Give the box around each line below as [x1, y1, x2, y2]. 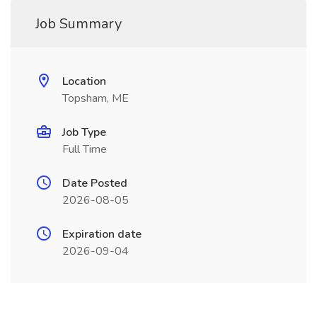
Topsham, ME [62, 91, 129, 106]
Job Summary [35, 14, 122, 33]
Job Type [62, 125, 106, 140]
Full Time [62, 142, 107, 157]
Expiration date [62, 226, 142, 242]
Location [62, 74, 106, 89]
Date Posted [62, 175, 127, 191]
